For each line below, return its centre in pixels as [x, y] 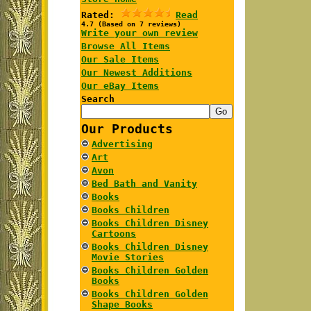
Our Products [127, 129]
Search [98, 99]
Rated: [101, 15]
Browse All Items [126, 46]
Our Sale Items [120, 59]
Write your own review [140, 33]
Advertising [122, 144]
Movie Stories [128, 257]
